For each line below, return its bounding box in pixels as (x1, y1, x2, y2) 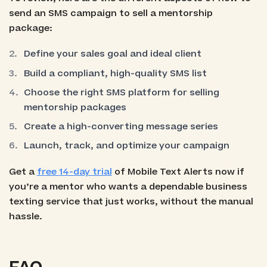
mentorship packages (24, 101, 127, 114)
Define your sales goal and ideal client (24, 48, 202, 61)
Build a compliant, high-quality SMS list (24, 67, 207, 80)
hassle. (8, 210, 42, 223)
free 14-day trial (36, 165, 112, 178)
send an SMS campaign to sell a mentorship (8, 7, 213, 20)
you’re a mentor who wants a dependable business (8, 180, 247, 193)
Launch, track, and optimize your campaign (24, 139, 230, 153)
